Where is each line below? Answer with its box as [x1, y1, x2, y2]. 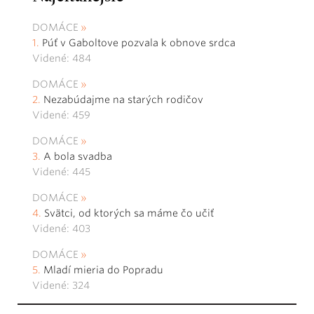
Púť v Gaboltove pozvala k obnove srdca [42, 37, 235, 49]
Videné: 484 [32, 53, 91, 64]
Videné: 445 [32, 166, 90, 178]
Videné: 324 [32, 280, 90, 292]
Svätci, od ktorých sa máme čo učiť [44, 207, 217, 219]
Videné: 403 [32, 223, 90, 235]
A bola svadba [43, 151, 112, 163]
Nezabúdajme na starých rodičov [43, 94, 203, 106]
